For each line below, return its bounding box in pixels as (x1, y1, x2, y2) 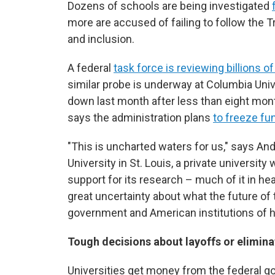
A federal (68, 61, 114, 74)
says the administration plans (68, 111, 213, 124)
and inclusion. (68, 33, 134, 45)
